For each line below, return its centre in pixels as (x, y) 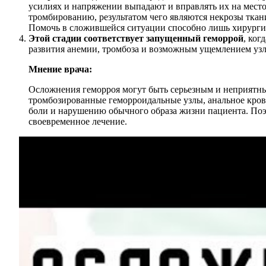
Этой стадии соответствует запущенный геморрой (136, 38)
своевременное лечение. (78, 121)
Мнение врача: (60, 69)
